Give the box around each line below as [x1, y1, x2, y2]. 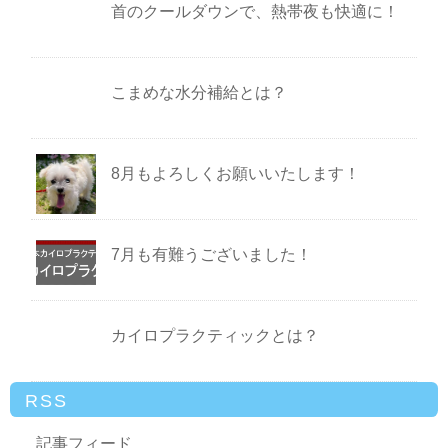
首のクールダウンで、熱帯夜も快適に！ [111, 3, 400, 21]
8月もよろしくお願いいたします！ [111, 165, 361, 183]
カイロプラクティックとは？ [111, 327, 320, 345]
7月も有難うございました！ [111, 246, 313, 264]
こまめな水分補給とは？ [111, 84, 288, 102]
